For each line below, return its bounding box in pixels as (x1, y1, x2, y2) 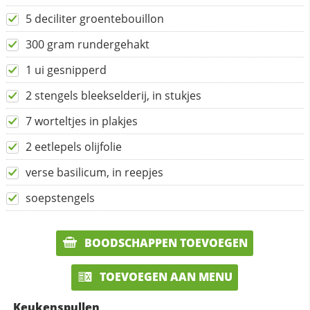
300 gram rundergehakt (25, 36, 149, 52)
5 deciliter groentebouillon (25, 10, 164, 26)
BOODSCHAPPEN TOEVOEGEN (82, 235, 248, 250)
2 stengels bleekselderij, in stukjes (25, 87, 201, 103)
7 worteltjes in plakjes (25, 113, 138, 129)
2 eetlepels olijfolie (25, 138, 122, 154)
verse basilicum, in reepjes (25, 164, 163, 180)
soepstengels (25, 190, 95, 206)
